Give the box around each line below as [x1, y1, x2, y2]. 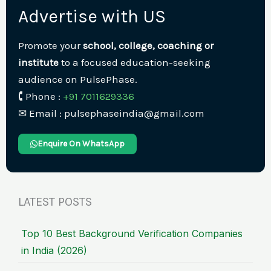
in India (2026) [21, 244, 87, 257]
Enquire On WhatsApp [38, 139, 125, 149]
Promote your [18, 39, 83, 52]
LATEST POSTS [18, 195, 92, 209]
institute [18, 56, 59, 69]
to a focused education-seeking [59, 56, 211, 69]
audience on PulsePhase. [18, 73, 137, 86]
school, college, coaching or [83, 39, 214, 52]
